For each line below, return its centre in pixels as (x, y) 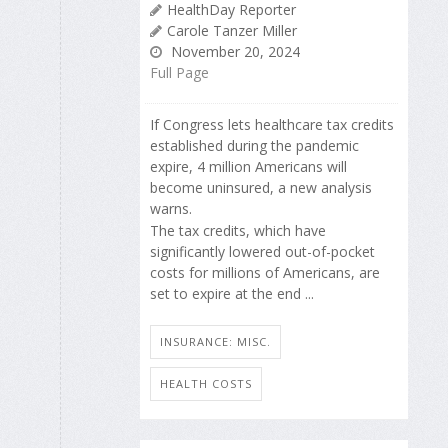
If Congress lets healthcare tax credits (272, 124)
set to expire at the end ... (232, 294)
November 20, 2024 (233, 51)
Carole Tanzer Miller (232, 30)
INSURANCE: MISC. (215, 342)
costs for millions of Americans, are (265, 273)
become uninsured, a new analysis (261, 187)
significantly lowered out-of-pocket (262, 252)
